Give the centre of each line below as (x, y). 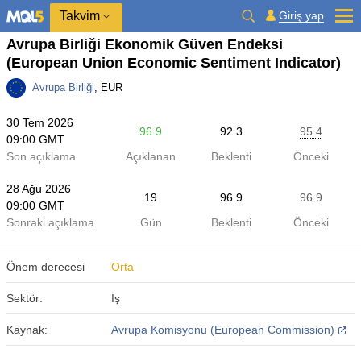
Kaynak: (27, 330)
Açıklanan (151, 156)
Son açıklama (41, 156)
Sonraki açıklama (50, 222)
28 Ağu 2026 (39, 189)
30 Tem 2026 (40, 122)
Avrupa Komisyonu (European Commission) (222, 330)
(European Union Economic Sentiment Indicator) (174, 63)
